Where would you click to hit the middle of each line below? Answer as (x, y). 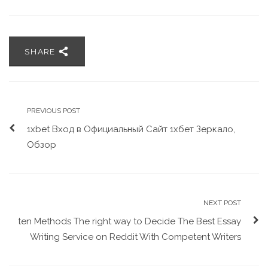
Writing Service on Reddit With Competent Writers (135, 237)
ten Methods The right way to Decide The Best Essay (130, 221)
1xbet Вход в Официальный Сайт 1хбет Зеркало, (131, 129)
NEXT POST (222, 203)
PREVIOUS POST (54, 111)
